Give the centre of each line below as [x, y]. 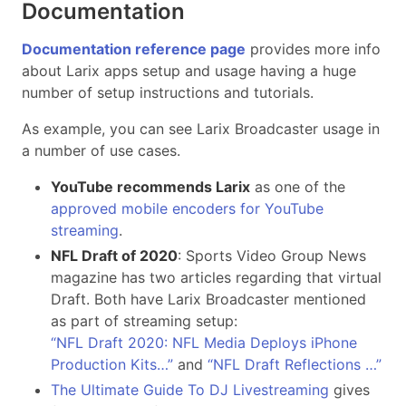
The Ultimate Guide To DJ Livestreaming [190, 390]
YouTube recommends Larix [150, 187]
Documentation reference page [134, 49]
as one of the [298, 187]
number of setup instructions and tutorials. [168, 93]
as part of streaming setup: [144, 321]
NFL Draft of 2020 [114, 256]
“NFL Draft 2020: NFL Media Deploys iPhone [204, 343]
